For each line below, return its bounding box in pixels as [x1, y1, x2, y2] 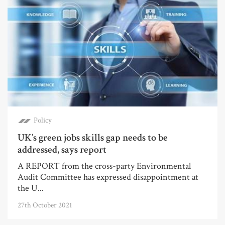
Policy [34, 116, 52, 126]
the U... [18, 182, 44, 194]
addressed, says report [18, 143, 106, 157]
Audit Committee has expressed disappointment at [18, 171, 198, 183]
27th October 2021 [18, 200, 72, 210]
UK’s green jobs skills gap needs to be [18, 131, 168, 145]
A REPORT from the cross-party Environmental [18, 160, 191, 172]
